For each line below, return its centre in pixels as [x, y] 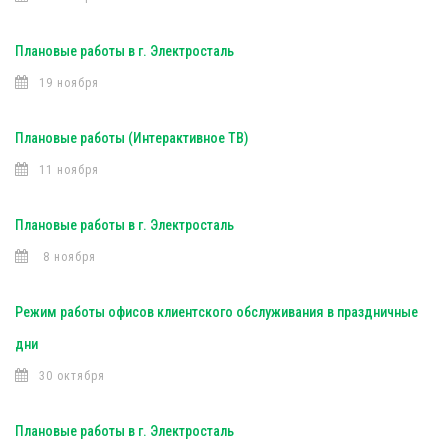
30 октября [72, 376]
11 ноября [69, 170]
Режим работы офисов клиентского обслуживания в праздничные [216, 312]
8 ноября [67, 257]
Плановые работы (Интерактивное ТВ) [131, 138]
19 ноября [69, 83]
